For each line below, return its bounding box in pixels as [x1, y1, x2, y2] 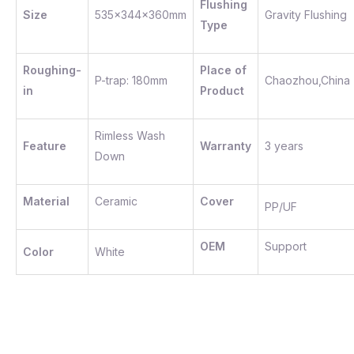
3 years [265, 139, 303, 153]
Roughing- [23, 63, 81, 77]
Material [23, 194, 70, 208]
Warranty [200, 139, 251, 153]
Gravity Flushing [265, 8, 347, 21]
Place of [200, 63, 247, 77]
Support [265, 239, 307, 253]
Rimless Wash [95, 129, 165, 142]
